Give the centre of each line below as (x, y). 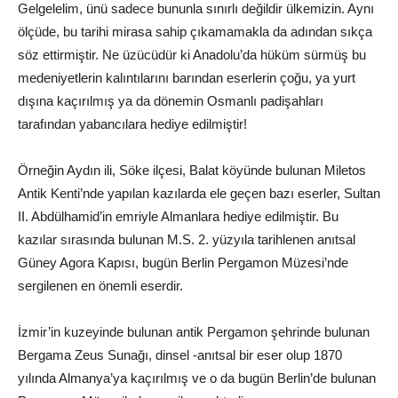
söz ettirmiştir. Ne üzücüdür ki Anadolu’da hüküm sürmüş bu (192, 55)
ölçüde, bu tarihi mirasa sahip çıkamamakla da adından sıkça (195, 32)
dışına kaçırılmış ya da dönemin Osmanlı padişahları (171, 101)
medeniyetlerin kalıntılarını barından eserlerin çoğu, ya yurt (187, 78)
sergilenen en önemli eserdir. (100, 286)
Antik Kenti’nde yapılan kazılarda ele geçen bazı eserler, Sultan (199, 193)
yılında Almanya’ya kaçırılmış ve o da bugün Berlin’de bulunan (197, 378)
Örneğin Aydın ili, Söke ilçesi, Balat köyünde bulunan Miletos (192, 170)
